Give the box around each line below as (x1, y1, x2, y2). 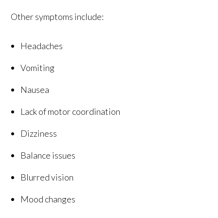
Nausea (20, 84, 50, 95)
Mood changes (20, 193, 76, 204)
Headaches (20, 40, 63, 51)
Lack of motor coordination (20, 106, 121, 117)
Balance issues (20, 149, 76, 161)
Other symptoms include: (11, 11, 104, 22)
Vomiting (20, 62, 55, 73)
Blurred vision (20, 171, 74, 182)
